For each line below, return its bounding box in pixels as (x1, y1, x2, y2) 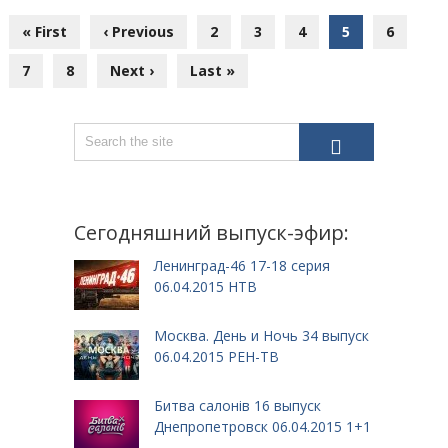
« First (21, 21, 67, 41)
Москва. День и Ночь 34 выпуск (153, 325, 369, 345)
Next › (109, 60, 154, 80)
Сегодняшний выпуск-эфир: (73, 218, 349, 246)
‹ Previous (102, 21, 174, 41)
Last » (189, 60, 235, 80)
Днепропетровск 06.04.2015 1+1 (153, 416, 371, 436)
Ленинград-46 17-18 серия (153, 255, 330, 275)
